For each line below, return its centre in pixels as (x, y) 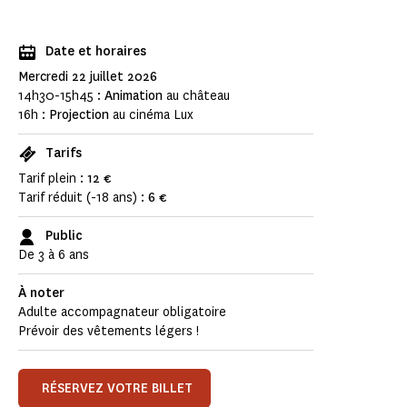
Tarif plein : (53, 179)
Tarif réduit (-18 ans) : (83, 198)
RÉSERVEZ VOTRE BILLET (117, 389)
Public (64, 236)
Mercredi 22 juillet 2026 (88, 77)
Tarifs (64, 154)
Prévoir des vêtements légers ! (109, 332)
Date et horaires (96, 52)
